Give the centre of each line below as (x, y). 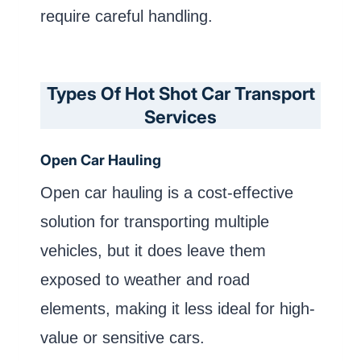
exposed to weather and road (145, 279)
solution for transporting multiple (155, 221)
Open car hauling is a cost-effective (167, 192)
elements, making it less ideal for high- (178, 308)
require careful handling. (127, 16)
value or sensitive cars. (122, 337)
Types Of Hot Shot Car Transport (180, 93)
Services (180, 116)
